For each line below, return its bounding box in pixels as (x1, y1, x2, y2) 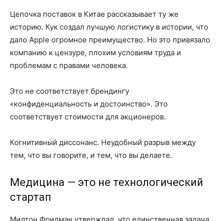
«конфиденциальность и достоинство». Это (10, 99, 168, 109)
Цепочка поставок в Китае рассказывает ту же (10, 9, 179, 19)
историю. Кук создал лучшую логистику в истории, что (10, 22, 208, 32)
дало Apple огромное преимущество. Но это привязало (10, 35, 210, 45)
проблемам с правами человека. (10, 61, 128, 71)
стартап (10, 191, 51, 204)
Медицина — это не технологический (10, 176, 203, 189)
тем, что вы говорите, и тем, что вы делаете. (10, 150, 172, 160)
